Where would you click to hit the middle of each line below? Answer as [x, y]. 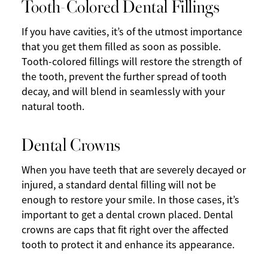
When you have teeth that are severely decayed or [134, 170]
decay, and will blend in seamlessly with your [123, 92]
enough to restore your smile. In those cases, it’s [130, 200]
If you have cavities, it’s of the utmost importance [132, 32]
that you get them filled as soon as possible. [121, 47]
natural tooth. [53, 107]
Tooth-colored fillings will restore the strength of [132, 62]
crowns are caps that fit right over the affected [125, 230]
